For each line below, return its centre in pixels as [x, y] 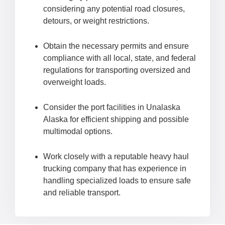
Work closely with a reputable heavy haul [116, 157]
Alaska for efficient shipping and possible [116, 120]
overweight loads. [75, 82]
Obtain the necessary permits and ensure [116, 46]
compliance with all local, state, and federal [120, 58]
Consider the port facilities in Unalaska [112, 107]
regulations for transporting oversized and [117, 70]
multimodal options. [78, 132]
